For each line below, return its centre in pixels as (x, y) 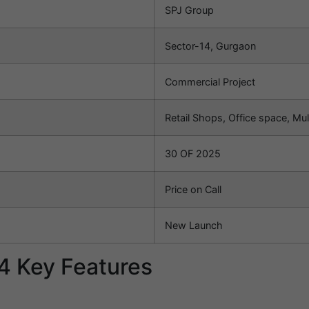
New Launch (194, 226)
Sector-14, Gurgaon (210, 46)
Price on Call (193, 190)
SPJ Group (189, 10)
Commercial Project (210, 82)
